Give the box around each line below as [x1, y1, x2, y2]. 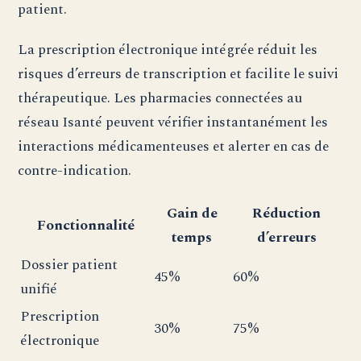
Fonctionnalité [36, 214, 135, 236]
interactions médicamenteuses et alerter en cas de [18, 135, 330, 157]
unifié [20, 277, 58, 300]
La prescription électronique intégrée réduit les [18, 38, 318, 60]
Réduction [252, 201, 322, 224]
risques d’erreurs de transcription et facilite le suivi [18, 62, 339, 85]
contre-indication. [18, 159, 132, 181]
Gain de [166, 201, 218, 224]
